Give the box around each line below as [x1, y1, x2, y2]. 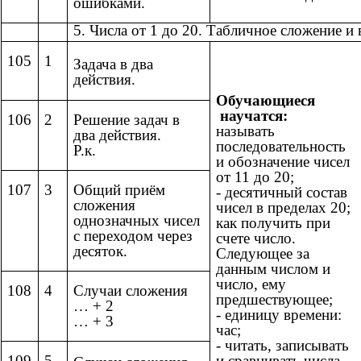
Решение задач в [73, 111, 180, 129]
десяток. [73, 243, 127, 260]
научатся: [216, 107, 288, 125]
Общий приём [73, 181, 165, 199]
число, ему [216, 276, 286, 293]
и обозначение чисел [216, 153, 350, 171]
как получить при [216, 214, 330, 232]
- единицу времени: [216, 306, 342, 324]
